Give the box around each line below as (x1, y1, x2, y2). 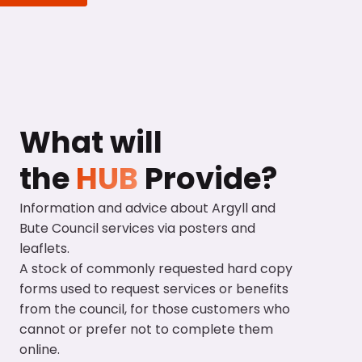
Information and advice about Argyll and (19, 198, 276, 217)
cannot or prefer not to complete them (19, 319, 273, 339)
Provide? (137, 157, 277, 200)
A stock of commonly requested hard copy (19, 259, 293, 278)
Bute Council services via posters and (19, 218, 255, 238)
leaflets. (19, 238, 69, 258)
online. (19, 339, 60, 359)
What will (19, 120, 162, 163)
